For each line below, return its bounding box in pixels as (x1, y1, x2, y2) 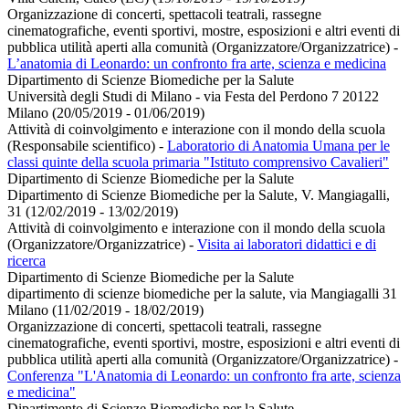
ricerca (7, 253, 46, 269)
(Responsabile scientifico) (7, 138, 159, 154)
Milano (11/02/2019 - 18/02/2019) (7, 302, 204, 319)
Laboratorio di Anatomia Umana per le (167, 138, 390, 154)
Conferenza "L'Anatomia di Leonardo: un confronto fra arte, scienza (7, 368, 401, 384)
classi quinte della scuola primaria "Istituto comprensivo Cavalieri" (7, 154, 389, 171)
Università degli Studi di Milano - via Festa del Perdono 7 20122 (7, 89, 379, 105)
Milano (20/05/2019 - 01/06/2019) (7, 105, 204, 121)
